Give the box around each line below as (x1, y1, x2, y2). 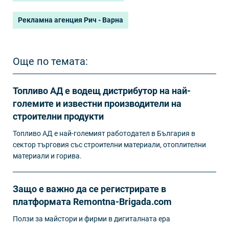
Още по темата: (13, 55, 88, 67)
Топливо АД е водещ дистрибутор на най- (13, 85, 191, 96)
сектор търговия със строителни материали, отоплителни (13, 141, 206, 149)
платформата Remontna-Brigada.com (13, 196, 172, 207)
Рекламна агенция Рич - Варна (18, 16, 123, 24)
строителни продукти (13, 111, 104, 122)
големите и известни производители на (13, 98, 181, 109)
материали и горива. (13, 152, 82, 160)
